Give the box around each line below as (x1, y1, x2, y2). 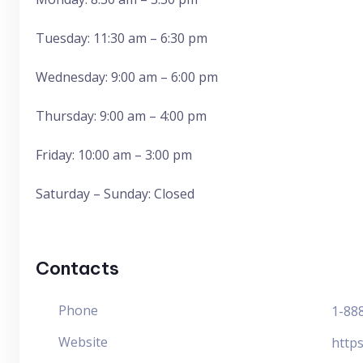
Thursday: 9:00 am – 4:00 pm (36, 107, 207, 125)
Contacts (36, 257, 119, 280)
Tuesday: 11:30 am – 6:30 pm (36, 29, 207, 47)
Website (58, 333, 108, 351)
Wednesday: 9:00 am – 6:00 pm (36, 68, 218, 86)
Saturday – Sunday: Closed (36, 185, 194, 203)
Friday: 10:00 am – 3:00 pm (36, 146, 192, 164)
